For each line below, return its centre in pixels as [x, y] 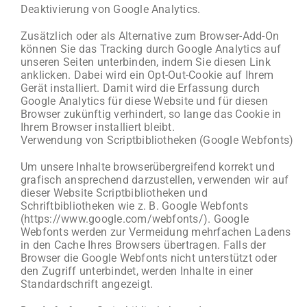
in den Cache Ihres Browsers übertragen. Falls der [143, 245]
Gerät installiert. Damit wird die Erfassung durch [140, 88]
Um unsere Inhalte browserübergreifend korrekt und [147, 167]
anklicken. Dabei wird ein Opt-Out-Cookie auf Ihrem [147, 75]
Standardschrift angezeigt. [87, 284]
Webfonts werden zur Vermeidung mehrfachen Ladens [156, 232]
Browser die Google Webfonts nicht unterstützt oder [148, 258]
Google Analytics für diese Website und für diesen [144, 101]
